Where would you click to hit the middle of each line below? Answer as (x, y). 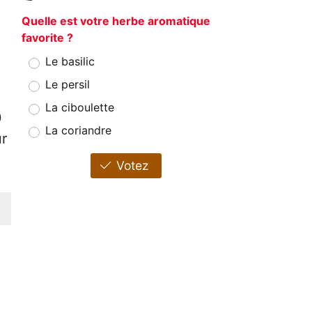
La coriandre (78, 131)
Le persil (68, 85)
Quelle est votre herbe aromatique (116, 21)
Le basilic (70, 62)
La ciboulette (80, 108)
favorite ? (47, 38)
